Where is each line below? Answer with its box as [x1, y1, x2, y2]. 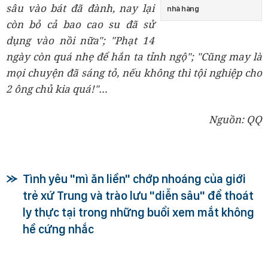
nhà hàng [167, 4, 199, 14]
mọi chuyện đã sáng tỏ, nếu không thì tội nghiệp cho [6, 65, 262, 80]
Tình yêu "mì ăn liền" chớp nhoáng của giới [23, 171, 246, 186]
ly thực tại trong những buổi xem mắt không [23, 205, 254, 220]
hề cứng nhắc [23, 221, 94, 236]
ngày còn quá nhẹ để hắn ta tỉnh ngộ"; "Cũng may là [6, 49, 262, 63]
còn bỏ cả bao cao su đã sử [6, 17, 154, 31]
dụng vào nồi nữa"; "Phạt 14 [6, 33, 154, 47]
